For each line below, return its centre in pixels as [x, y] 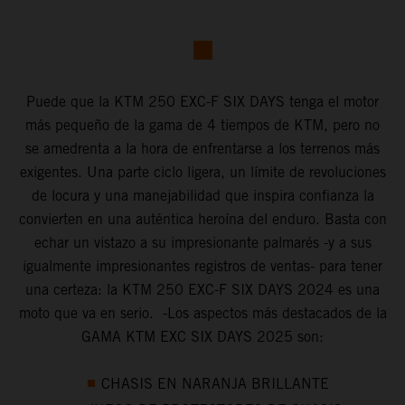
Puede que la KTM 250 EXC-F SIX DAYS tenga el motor [202, 101]
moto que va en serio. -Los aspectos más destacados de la [202, 313]
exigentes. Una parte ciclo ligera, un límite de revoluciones [202, 172]
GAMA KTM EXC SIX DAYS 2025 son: [202, 336]
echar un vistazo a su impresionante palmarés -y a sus [202, 242]
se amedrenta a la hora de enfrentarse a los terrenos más [202, 148]
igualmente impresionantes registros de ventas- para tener [202, 266]
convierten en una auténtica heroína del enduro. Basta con [202, 219]
